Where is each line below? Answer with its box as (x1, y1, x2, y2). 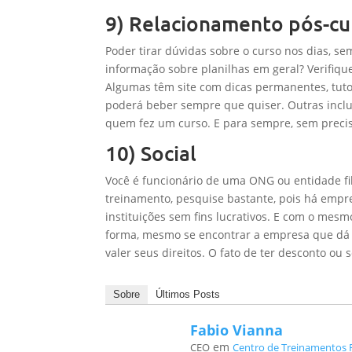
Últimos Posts (156, 288, 221, 300)
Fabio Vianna (190, 321, 284, 339)
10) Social (105, 140, 197, 166)
